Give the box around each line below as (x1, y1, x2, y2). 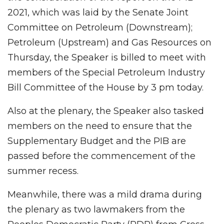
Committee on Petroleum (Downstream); (7, 21, 192, 33)
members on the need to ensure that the (7, 120, 192, 131)
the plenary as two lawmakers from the (7, 203, 185, 215)
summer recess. (7, 165, 78, 176)
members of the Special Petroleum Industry (7, 66, 205, 78)
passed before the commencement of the (7, 150, 195, 161)
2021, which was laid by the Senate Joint (7, 6, 188, 18)
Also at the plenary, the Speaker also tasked (7, 105, 204, 116)
